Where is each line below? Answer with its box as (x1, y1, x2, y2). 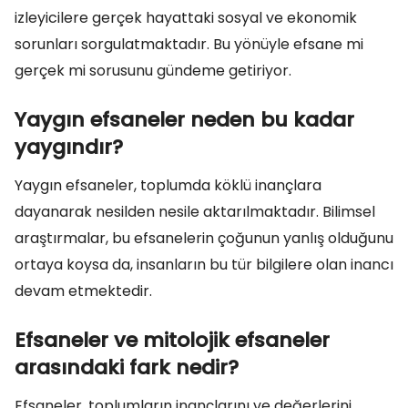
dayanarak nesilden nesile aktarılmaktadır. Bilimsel (15, 201, 375, 222)
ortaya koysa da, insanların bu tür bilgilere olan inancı (15, 254, 393, 275)
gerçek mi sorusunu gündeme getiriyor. (15, 60, 291, 81)
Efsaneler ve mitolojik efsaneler (15, 326, 330, 354)
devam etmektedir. (15, 280, 152, 301)
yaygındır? (15, 133, 123, 161)
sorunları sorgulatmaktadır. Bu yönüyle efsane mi (15, 34, 363, 55)
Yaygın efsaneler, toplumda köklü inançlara (15, 175, 321, 196)
